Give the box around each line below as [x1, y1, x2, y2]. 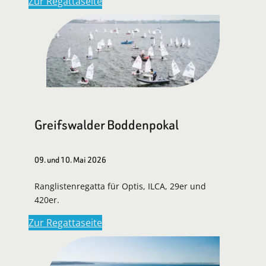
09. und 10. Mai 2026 [34, 153, 106, 166]
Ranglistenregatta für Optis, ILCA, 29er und [34, 180, 206, 192]
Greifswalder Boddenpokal [34, 115, 179, 134]
